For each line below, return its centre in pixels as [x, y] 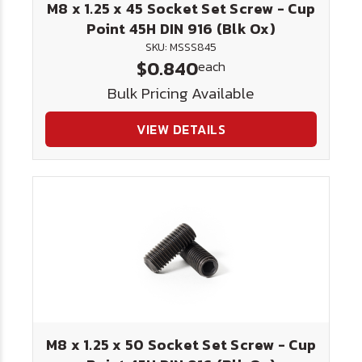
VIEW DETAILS [181, 129]
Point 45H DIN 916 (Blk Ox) [181, 29]
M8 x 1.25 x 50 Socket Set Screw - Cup [181, 345]
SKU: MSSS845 [181, 47]
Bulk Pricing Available [181, 93]
